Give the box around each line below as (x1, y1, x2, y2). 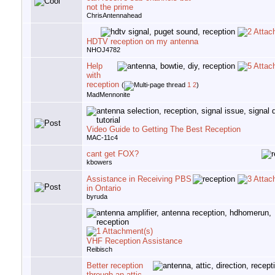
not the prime (87, 2, 133, 12)
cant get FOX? (87, 149, 139, 159)
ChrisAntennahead (87, 12, 142, 20)
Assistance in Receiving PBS (87, 174, 192, 184)
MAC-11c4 (87, 134, 118, 142)
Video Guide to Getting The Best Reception (87, 125, 241, 134)
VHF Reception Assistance (87, 236, 182, 246)
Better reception (87, 261, 143, 271)
